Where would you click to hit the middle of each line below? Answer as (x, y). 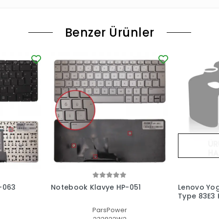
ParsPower (109, 210)
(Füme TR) (197, 205)
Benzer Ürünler (109, 32)
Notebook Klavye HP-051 (96, 187)
